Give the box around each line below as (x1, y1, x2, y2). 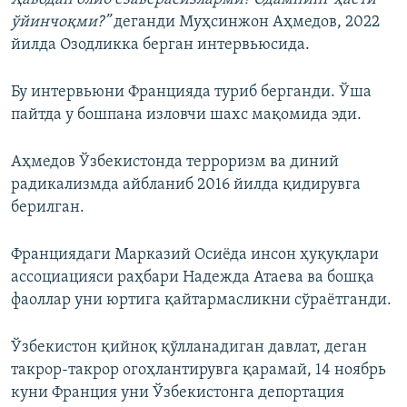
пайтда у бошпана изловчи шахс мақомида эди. (11, 106, 362, 124)
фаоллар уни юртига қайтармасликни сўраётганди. (11, 292, 392, 310)
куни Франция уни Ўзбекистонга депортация (11, 384, 344, 402)
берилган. (11, 199, 84, 217)
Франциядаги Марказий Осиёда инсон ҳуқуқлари (11, 246, 379, 264)
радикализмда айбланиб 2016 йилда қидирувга (11, 176, 361, 194)
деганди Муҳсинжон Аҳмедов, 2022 (110, 14, 380, 32)
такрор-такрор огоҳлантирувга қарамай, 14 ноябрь (11, 362, 386, 380)
